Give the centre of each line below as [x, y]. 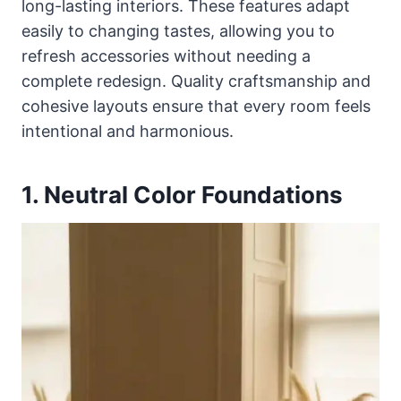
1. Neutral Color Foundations [182, 195]
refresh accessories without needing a [166, 56]
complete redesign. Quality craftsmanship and [196, 81]
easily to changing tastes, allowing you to [178, 31]
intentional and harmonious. [128, 132]
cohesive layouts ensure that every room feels [196, 107]
